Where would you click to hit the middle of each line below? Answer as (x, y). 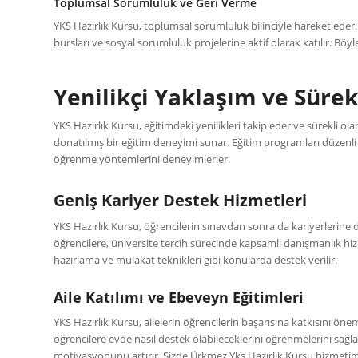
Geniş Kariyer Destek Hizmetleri (180, 201)
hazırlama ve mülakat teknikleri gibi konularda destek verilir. (195, 260)
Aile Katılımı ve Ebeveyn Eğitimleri (179, 298)
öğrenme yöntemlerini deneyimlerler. (142, 159)
